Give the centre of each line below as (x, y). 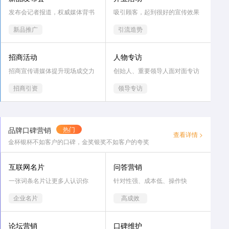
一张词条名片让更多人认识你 (49, 181)
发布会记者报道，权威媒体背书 (52, 12)
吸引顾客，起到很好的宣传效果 (157, 12)
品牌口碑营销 (30, 130)
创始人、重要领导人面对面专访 (157, 71)
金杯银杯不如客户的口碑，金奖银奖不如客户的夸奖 (79, 142)
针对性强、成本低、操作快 (151, 181)
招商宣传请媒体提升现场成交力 (52, 71)
